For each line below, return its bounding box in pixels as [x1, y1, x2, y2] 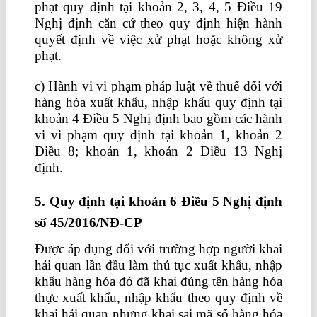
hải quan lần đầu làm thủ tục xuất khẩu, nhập [34, 258, 283, 273]
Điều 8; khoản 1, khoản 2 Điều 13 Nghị [34, 144, 283, 159]
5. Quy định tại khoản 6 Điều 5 [34, 194, 219, 209]
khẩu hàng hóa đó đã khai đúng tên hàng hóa [34, 274, 283, 289]
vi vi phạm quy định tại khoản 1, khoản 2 [34, 127, 283, 143]
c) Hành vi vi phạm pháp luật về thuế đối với [34, 79, 283, 94]
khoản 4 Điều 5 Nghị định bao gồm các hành [34, 111, 283, 127]
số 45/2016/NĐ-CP [34, 215, 142, 231]
